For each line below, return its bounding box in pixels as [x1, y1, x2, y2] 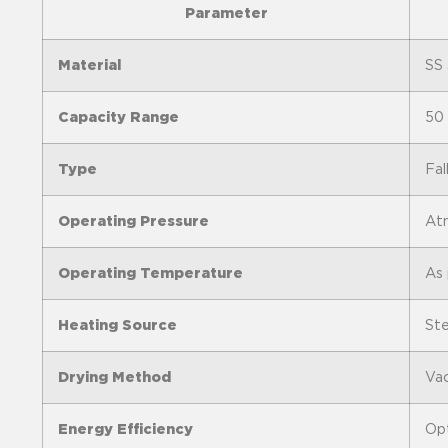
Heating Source [58, 318, 177, 332]
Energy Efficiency [58, 422, 193, 436]
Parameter [184, 6, 268, 20]
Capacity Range [58, 110, 179, 124]
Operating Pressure [58, 214, 209, 228]
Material [58, 58, 121, 72]
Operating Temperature [58, 266, 243, 280]
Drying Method [58, 370, 171, 384]
